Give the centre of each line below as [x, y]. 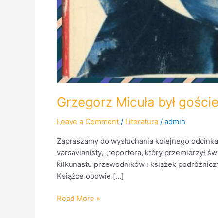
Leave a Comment [88, 121]
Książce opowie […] [90, 176]
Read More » [79, 198]
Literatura [142, 121]
